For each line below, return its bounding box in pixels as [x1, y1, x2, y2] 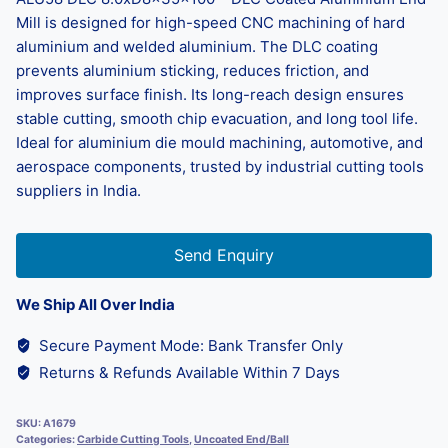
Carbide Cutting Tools [77, 432, 189, 446]
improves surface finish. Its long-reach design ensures [16, 84, 404, 104]
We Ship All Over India [16, 294, 175, 314]
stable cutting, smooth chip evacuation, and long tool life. [16, 108, 418, 128]
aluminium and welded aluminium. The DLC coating [16, 36, 378, 56]
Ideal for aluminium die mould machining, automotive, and [16, 132, 423, 152]
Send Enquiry [174, 244, 274, 265]
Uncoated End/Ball [194, 432, 289, 446]
